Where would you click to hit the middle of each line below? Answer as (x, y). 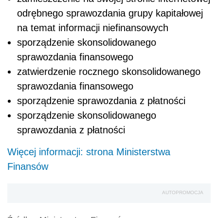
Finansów (28, 167)
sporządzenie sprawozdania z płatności (101, 101)
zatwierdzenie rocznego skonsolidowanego (109, 72)
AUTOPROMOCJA (183, 193)
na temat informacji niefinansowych (93, 28)
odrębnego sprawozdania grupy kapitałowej (110, 13)
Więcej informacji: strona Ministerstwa (89, 152)
